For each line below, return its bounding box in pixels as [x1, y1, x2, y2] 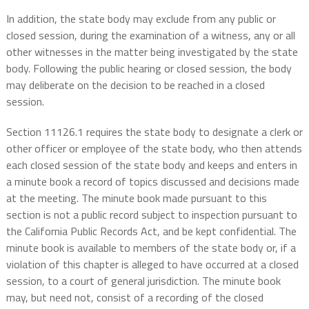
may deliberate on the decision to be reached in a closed [6, 77, 265, 94]
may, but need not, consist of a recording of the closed [6, 289, 263, 306]
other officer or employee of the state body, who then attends [6, 140, 302, 157]
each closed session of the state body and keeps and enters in [6, 157, 297, 174]
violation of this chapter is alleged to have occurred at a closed [6, 256, 299, 273]
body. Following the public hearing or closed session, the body [6, 60, 292, 77]
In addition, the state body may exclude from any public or [6, 10, 276, 28]
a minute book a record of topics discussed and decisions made [6, 173, 299, 190]
